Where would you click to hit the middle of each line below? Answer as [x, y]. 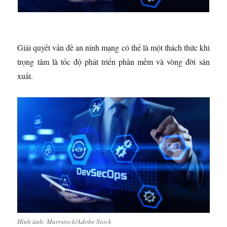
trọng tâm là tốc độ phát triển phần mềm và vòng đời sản [113, 62]
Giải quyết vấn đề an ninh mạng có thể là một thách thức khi [113, 48]
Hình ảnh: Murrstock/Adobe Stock [65, 221]
